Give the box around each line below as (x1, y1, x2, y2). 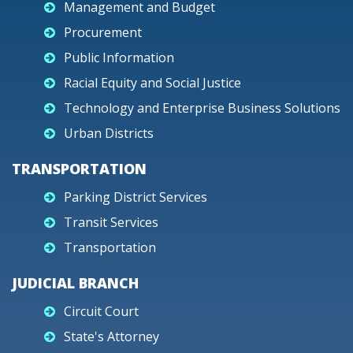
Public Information (64, 49, 174, 66)
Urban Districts (64, 124, 154, 142)
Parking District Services (64, 188, 207, 206)
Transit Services (64, 214, 158, 231)
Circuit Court (64, 303, 139, 320)
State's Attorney (64, 328, 159, 345)
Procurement (64, 24, 142, 41)
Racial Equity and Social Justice (64, 74, 241, 91)
